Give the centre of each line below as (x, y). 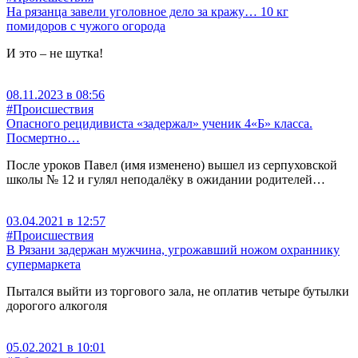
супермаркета (44, 265)
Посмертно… (43, 138)
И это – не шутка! (55, 54)
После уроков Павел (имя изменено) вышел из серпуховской (172, 165)
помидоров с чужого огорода (86, 26)
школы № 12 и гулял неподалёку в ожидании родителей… (166, 180)
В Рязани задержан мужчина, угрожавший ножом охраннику (173, 250)
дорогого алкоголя (57, 306)
